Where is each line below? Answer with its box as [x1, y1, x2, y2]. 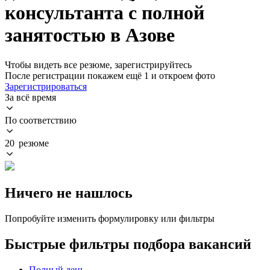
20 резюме [5, 137, 49, 148]
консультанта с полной [5, 2, 204, 24]
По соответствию [5, 115, 77, 125]
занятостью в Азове [5, 24, 175, 46]
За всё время [5, 92, 56, 102]
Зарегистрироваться [5, 81, 87, 92]
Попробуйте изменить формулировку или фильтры [5, 213, 215, 224]
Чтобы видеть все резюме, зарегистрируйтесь [5, 59, 192, 70]
